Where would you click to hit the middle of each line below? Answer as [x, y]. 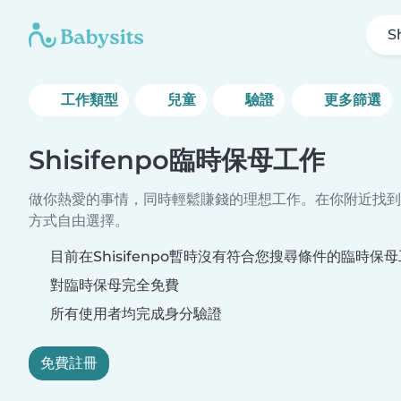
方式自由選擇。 [79, 221]
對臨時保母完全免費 [113, 285]
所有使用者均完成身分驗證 [134, 314]
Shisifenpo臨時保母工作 [177, 160]
